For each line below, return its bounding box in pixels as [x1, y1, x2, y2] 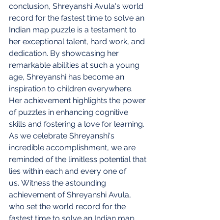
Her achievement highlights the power [9, 95, 148, 105]
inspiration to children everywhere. [9, 83, 135, 93]
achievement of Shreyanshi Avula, [9, 190, 133, 199]
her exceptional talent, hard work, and [9, 36, 147, 46]
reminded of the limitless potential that [9, 154, 148, 164]
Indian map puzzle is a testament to [9, 25, 138, 34]
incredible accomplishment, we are [9, 142, 137, 152]
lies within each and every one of [9, 166, 128, 176]
